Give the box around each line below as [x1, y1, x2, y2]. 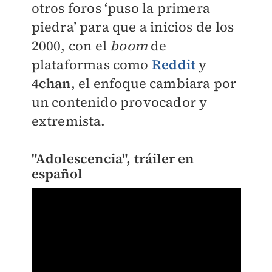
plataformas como [31, 55, 152, 74]
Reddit [151, 55, 196, 74]
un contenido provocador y [31, 93, 208, 112]
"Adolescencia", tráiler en [31, 149, 194, 168]
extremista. [31, 112, 106, 131]
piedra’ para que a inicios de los [31, 18, 234, 36]
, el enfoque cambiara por [70, 74, 237, 93]
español [31, 165, 86, 183]
